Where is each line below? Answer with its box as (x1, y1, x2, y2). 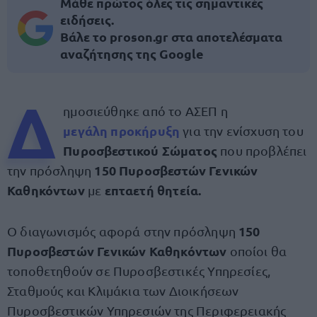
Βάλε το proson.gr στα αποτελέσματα (60, 28, 282, 45)
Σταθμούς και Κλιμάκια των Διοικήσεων (7, 283, 239, 298)
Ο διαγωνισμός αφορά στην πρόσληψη (7, 224, 239, 238)
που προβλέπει (220, 143, 307, 158)
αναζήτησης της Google (60, 45, 204, 62)
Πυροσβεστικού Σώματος (63, 142, 221, 158)
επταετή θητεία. (104, 182, 202, 198)
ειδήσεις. (60, 11, 114, 28)
